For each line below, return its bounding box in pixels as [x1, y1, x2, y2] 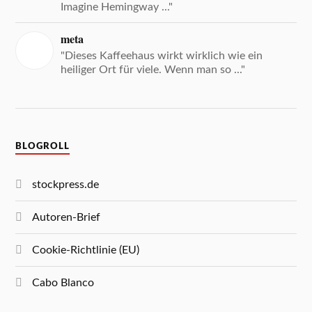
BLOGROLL [15, 142, 70, 151]
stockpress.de [32, 179, 100, 191]
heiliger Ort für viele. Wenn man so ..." [61, 64, 246, 76]
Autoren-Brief [32, 212, 101, 224]
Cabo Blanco [32, 277, 95, 289]
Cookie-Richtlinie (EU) [32, 244, 140, 256]
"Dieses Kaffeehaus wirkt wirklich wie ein [61, 50, 263, 62]
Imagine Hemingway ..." [61, 1, 173, 13]
